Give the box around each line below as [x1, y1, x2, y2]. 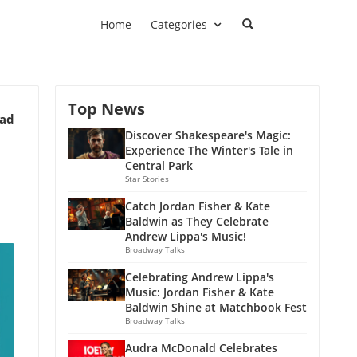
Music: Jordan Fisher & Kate [125, 284, 274, 300]
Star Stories [125, 172, 169, 184]
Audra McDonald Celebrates [125, 339, 277, 355]
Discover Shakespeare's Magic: [125, 127, 291, 143]
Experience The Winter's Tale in [125, 142, 293, 158]
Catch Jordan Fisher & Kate [125, 198, 270, 214]
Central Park [125, 157, 193, 173]
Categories [151, 17, 207, 32]
